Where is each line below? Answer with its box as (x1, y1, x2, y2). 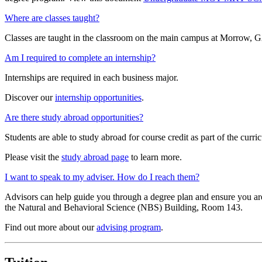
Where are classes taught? (5, 12, 99, 23)
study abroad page (61, 151, 129, 162)
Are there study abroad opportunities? (5, 112, 143, 122)
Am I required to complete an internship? (5, 52, 156, 63)
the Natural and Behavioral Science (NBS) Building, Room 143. (5, 202, 243, 212)
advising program (96, 222, 161, 232)
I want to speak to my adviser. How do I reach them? (5, 171, 199, 182)
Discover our (5, 92, 53, 102)
